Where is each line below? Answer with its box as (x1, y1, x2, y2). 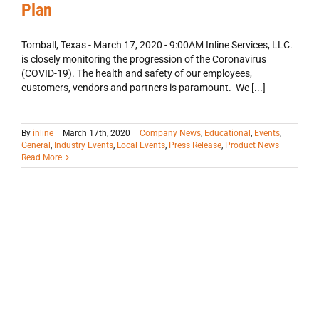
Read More (21, 152, 62, 163)
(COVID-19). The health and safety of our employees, (21, 68, 252, 80)
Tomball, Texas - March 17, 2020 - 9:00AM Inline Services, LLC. (21, 39, 293, 51)
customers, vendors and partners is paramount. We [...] (21, 82, 266, 94)
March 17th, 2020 (63, 128, 130, 139)
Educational (204, 128, 251, 139)
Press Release (169, 140, 221, 151)
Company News (140, 128, 201, 139)
